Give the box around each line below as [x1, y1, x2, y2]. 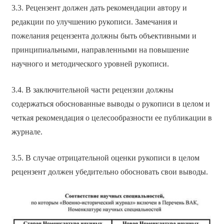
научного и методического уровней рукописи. [11, 59, 169, 68]
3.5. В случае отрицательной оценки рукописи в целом [11, 153, 199, 162]
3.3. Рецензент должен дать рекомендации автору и [11, 3, 187, 12]
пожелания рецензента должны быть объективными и [11, 31, 196, 40]
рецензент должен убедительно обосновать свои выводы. [11, 167, 208, 176]
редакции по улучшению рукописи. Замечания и [11, 17, 177, 26]
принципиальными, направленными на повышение [11, 45, 189, 54]
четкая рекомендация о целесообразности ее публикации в [11, 113, 212, 122]
